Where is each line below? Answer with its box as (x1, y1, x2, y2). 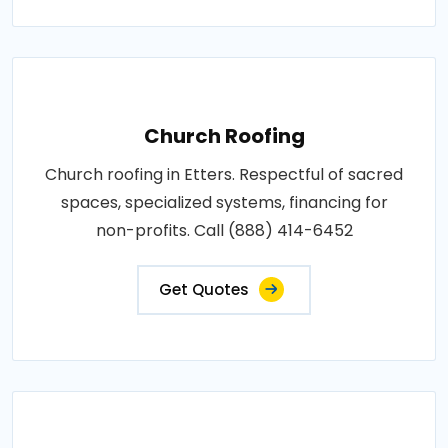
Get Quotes (159, 278, 249, 300)
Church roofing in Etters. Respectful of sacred (45, 162, 403, 186)
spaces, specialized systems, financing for (60, 190, 388, 214)
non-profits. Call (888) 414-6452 (95, 218, 353, 242)
